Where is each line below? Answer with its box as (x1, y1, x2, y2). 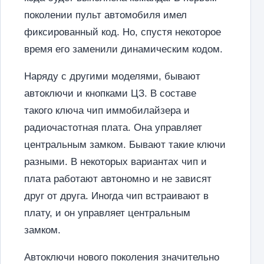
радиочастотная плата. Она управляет (24, 122, 202, 133)
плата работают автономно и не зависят (24, 173, 212, 184)
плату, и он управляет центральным (24, 207, 190, 219)
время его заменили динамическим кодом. (24, 44, 223, 55)
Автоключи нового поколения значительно (24, 252, 219, 263)
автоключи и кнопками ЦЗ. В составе (24, 88, 196, 99)
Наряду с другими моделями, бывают (24, 71, 200, 82)
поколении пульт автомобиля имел (24, 9, 187, 21)
